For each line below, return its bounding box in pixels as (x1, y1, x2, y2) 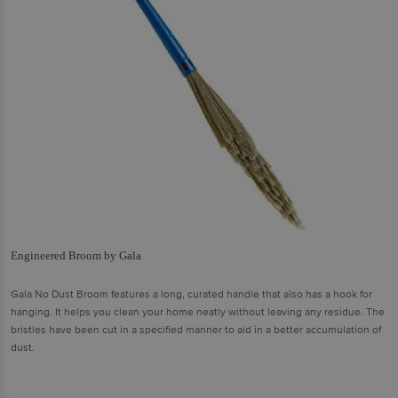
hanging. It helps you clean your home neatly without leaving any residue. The (11, 305, 385, 319)
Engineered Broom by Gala (11, 248, 141, 262)
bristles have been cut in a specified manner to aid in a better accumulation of (11, 322, 381, 337)
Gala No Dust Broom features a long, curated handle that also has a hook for (11, 287, 372, 301)
